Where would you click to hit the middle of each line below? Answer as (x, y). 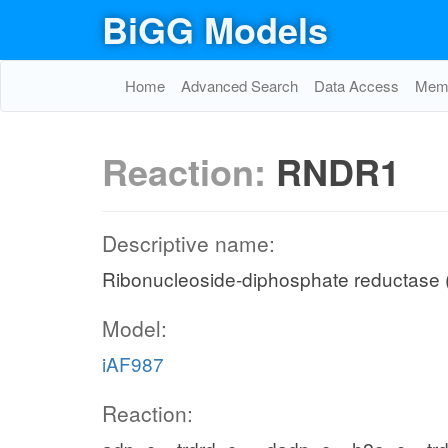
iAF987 (133, 363)
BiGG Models (215, 29)
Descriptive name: (188, 243)
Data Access (356, 85)
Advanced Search (239, 85)
